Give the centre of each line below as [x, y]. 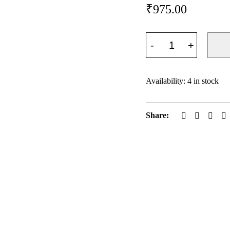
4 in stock [203, 81]
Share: [157, 115]
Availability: [166, 81]
